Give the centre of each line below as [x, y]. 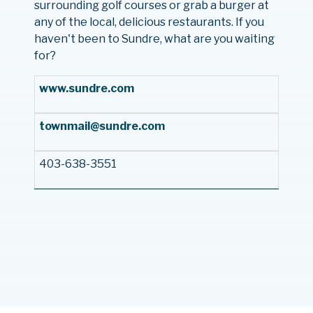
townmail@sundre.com [102, 126]
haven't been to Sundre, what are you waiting [154, 39]
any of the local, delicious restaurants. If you [149, 22]
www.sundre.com [87, 88]
